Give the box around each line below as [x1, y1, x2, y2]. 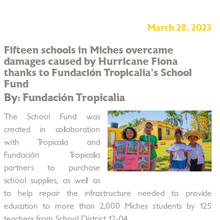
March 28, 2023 [147, 24, 212, 33]
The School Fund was [3, 113, 100, 121]
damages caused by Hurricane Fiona [3, 56, 178, 67]
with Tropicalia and [3, 138, 100, 146]
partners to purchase [3, 164, 100, 172]
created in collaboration [3, 126, 100, 134]
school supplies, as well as [3, 177, 100, 185]
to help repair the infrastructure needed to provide [3, 190, 212, 197]
